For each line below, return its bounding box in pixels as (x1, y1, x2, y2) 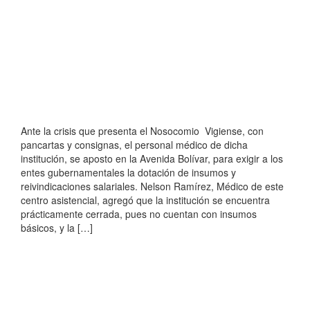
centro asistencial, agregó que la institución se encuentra (21, 193, 270, 208)
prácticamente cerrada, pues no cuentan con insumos (21, 207, 257, 221)
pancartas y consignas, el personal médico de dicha (21, 138, 248, 152)
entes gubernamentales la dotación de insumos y (21, 165, 236, 180)
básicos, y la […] (21, 221, 93, 235)
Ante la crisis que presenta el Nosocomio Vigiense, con (21, 124, 264, 138)
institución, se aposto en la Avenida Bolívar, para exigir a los (21, 152, 283, 166)
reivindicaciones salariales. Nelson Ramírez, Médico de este (21, 179, 284, 194)
